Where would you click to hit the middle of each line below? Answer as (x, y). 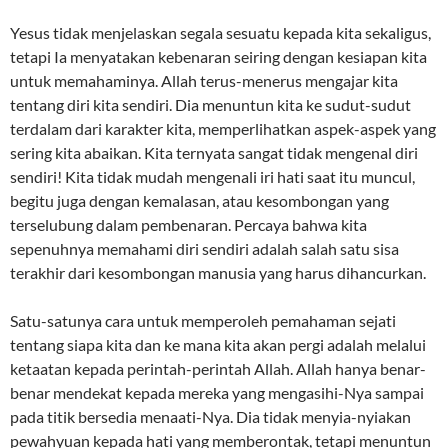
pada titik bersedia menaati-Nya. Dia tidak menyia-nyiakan (210, 417)
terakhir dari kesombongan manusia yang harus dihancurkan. (218, 273)
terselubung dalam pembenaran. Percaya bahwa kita (188, 225)
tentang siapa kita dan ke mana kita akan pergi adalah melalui (218, 345)
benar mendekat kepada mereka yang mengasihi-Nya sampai (217, 393)
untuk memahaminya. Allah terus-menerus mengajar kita (204, 81)
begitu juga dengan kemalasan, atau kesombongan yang (199, 201)
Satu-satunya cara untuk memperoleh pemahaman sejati (203, 321)
